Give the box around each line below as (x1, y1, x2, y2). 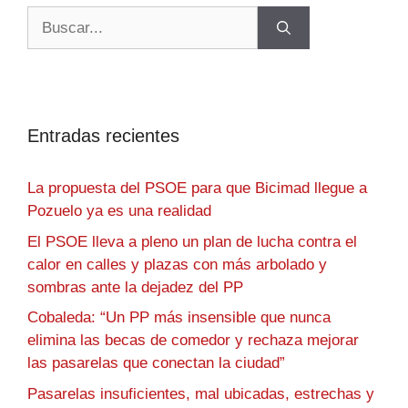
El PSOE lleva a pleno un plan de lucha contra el (27, 232, 357, 250)
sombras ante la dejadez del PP (27, 278, 243, 296)
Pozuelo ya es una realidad (27, 202, 211, 220)
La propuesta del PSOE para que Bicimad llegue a (27, 179, 367, 198)
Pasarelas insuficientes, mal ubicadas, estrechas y (27, 384, 374, 403)
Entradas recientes (27, 126, 179, 147)
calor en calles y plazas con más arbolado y (27, 255, 327, 273)
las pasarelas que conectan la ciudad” (27, 354, 285, 372)
